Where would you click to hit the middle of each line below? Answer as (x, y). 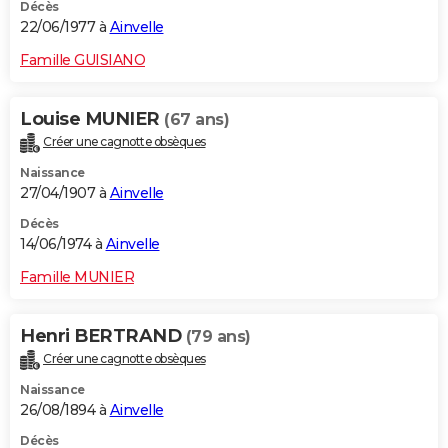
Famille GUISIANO (82, 60)
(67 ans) (196, 120)
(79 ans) (218, 337)
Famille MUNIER (77, 277)
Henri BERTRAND (103, 336)
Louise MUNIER (92, 119)
